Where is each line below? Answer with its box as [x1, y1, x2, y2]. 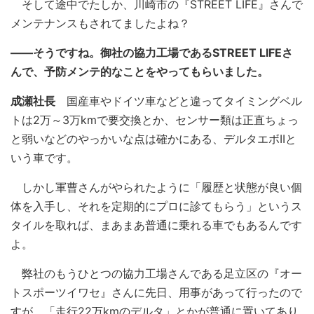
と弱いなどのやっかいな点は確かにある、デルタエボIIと [11, 132, 296, 146]
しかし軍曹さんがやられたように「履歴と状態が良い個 [11, 180, 302, 194]
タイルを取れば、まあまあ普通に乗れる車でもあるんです [11, 218, 302, 232]
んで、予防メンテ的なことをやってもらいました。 [11, 64, 268, 78]
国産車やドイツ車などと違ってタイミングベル [55, 94, 302, 108]
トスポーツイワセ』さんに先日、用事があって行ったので [11, 285, 302, 299]
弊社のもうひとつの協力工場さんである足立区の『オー [11, 266, 302, 280]
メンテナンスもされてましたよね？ [11, 16, 190, 30]
